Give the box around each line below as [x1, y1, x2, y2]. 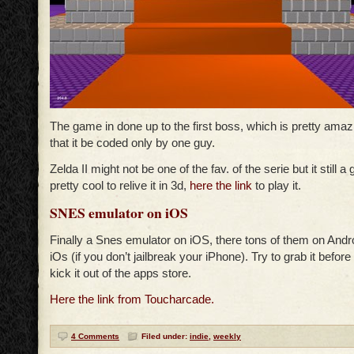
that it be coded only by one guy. [50, 136, 215, 150]
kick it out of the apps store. [50, 266, 191, 281]
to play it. [252, 179, 301, 193]
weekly [213, 332, 241, 341]
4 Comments [71, 332, 119, 341]
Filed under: [141, 332, 190, 341]
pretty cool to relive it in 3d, [50, 179, 190, 193]
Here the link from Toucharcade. [50, 292, 214, 307]
